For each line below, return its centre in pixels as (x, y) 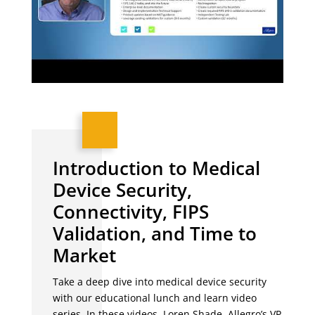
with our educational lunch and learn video (154, 298)
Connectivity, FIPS (130, 212)
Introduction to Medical (156, 168)
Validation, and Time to (154, 234)
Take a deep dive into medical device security (159, 282)
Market (84, 256)
